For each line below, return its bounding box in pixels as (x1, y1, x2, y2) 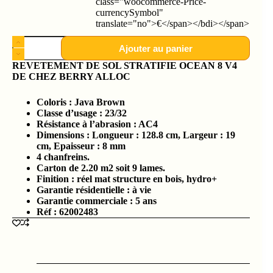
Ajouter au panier (118, 43, 193, 54)
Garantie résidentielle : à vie (37, 185, 151, 196)
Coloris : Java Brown (37, 97, 125, 108)
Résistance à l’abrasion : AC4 (37, 119, 158, 130)
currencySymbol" (96, 7, 163, 18)
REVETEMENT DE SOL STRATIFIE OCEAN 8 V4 (12, 60, 237, 71)
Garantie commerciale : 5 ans (37, 196, 157, 207)
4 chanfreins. (37, 152, 90, 163)
